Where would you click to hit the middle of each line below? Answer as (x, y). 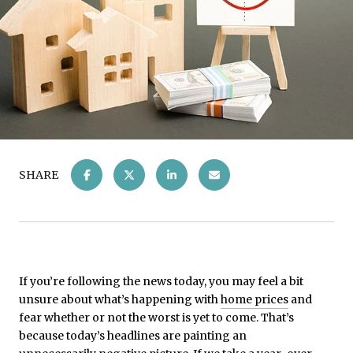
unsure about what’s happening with (120, 299)
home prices (255, 299)
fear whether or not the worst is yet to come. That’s (156, 318)
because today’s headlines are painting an (134, 336)
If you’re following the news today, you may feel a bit (161, 281)
